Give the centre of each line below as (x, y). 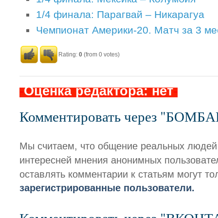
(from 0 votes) (101, 54)
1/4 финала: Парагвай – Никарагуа (120, 15)
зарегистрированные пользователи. (107, 188)
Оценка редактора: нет (99, 91)
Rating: (69, 54)
